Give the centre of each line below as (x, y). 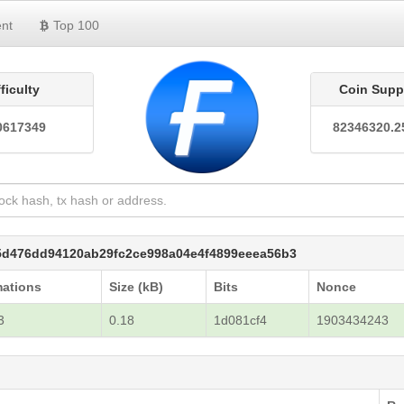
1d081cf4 (241, 320)
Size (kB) (137, 287)
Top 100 (76, 25)
